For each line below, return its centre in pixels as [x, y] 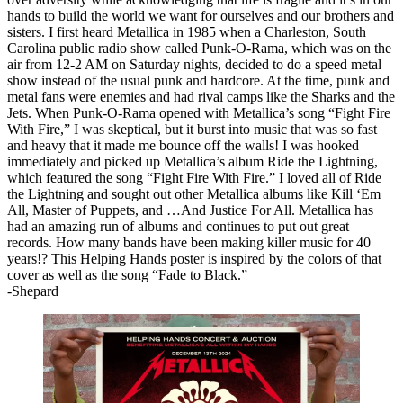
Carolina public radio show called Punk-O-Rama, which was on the [199, 48]
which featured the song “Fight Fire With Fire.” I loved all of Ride [194, 177]
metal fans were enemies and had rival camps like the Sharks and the [201, 96]
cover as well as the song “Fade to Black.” [127, 274]
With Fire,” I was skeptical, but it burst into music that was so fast [192, 129]
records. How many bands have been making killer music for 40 [189, 242]
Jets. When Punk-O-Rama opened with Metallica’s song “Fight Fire [199, 112]
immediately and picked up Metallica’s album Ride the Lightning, [193, 161]
